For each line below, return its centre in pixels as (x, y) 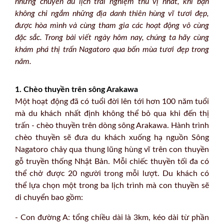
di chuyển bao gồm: (49, 197)
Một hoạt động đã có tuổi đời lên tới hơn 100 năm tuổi (112, 101)
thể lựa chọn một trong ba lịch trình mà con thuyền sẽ (112, 185)
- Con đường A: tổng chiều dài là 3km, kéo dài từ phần (112, 217)
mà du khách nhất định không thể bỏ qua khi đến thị (112, 113)
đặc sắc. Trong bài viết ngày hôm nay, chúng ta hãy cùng (112, 37)
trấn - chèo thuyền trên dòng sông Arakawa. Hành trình (112, 125)
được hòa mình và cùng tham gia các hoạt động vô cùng (112, 25)
